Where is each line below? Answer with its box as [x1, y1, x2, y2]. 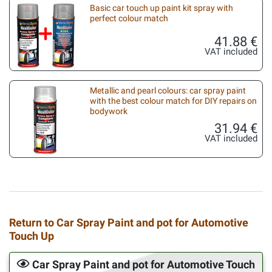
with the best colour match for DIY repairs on [90, 96, 257, 106]
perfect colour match [90, 13, 168, 24]
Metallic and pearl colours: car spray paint [90, 86, 246, 96]
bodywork [90, 106, 127, 117]
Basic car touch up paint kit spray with [90, 2, 233, 13]
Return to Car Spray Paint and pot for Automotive [9, 216, 248, 229]
